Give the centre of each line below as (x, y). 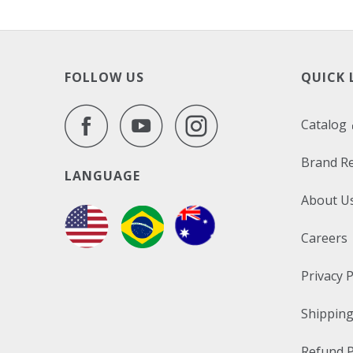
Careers (324, 238)
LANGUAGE (102, 176)
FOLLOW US (104, 77)
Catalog (325, 124)
